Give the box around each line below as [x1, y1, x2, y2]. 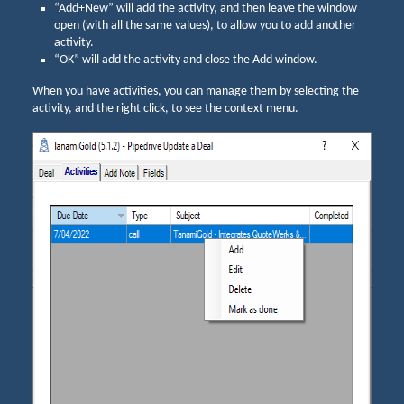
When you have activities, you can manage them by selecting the [32, 85, 359, 99]
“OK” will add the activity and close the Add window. [54, 53, 317, 68]
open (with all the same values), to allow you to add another [54, 19, 356, 33]
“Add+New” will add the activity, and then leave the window [54, 2, 357, 16]
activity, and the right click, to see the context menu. [32, 102, 298, 116]
